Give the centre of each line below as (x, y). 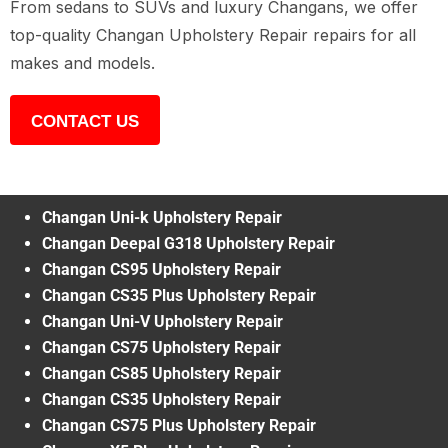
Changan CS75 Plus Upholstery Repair (179, 426)
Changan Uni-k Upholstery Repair (162, 218)
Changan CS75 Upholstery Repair (161, 348)
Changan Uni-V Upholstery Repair (162, 322)
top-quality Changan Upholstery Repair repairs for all (213, 35)
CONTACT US (85, 122)
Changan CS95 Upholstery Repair (161, 270)
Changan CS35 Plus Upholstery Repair (179, 296)
